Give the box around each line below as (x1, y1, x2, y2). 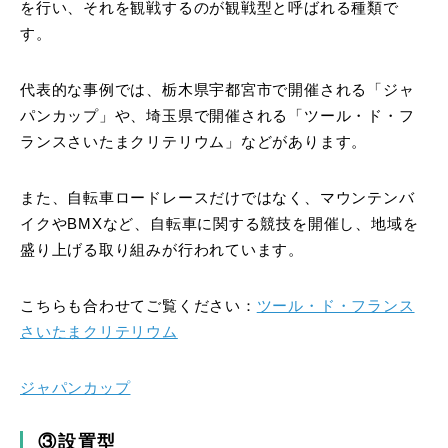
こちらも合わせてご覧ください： (20, 298, 257, 315)
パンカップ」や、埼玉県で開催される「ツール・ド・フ (20, 108, 415, 125)
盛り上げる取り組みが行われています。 (20, 242, 305, 259)
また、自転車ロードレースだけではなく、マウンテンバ (20, 190, 415, 207)
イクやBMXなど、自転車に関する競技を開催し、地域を (20, 216, 419, 233)
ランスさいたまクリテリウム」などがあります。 (20, 134, 368, 151)
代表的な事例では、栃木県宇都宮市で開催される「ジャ (20, 82, 415, 99)
